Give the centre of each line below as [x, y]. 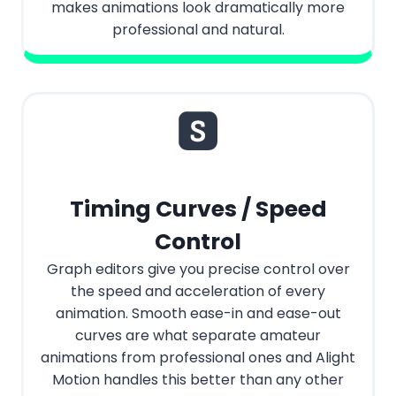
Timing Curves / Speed [198, 209]
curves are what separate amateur [198, 336]
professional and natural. [198, 30]
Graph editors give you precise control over [198, 270]
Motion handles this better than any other [198, 380]
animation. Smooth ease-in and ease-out [198, 314]
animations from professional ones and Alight [198, 358]
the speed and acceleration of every [198, 292]
